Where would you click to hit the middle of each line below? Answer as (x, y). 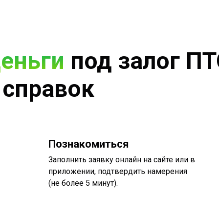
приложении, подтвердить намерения (118, 172)
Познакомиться (88, 144)
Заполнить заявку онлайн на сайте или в (121, 160)
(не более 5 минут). (83, 183)
